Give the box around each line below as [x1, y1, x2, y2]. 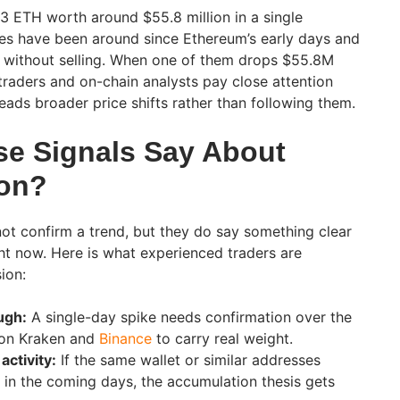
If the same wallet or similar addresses [56, 351, 321, 370]
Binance [95, 329, 152, 348]
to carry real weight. [152, 329, 293, 348]
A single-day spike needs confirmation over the [27, 308, 352, 327]
